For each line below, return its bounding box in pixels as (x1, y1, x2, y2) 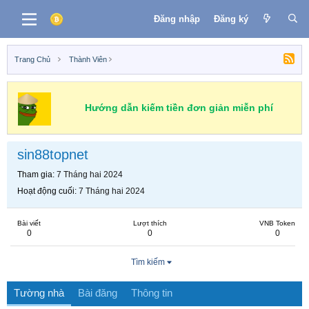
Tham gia (17, 170, 52, 179)
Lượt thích (133, 219, 167, 227)
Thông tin (131, 287, 172, 299)
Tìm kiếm (130, 257, 165, 267)
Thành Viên (68, 55, 107, 63)
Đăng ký (213, 13, 248, 24)
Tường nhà (14, 287, 64, 299)
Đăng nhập (153, 13, 200, 24)
